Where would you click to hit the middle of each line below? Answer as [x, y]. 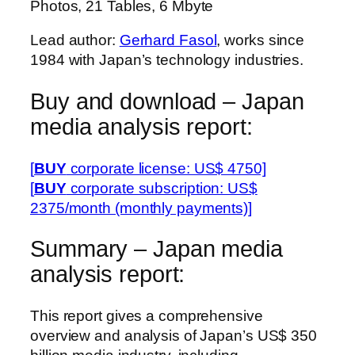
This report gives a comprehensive [147, 316]
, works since [261, 40]
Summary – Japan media [157, 249]
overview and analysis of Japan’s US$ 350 [174, 336]
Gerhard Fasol [168, 40]
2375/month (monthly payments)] [141, 208]
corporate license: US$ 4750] [166, 168]
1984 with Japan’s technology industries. [167, 60]
